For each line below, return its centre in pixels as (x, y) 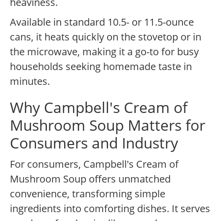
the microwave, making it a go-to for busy (104, 52)
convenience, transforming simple (88, 194)
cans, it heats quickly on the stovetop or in (106, 37)
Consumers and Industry (94, 143)
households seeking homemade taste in (101, 67)
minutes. (30, 81)
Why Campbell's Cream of (99, 108)
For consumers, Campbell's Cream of (94, 164)
